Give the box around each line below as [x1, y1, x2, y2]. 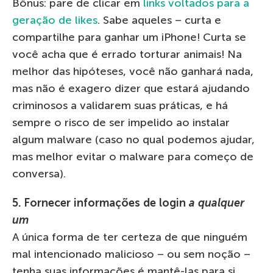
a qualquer [186, 196, 244, 210]
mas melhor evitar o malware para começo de [12, 150, 253, 164]
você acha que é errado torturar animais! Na [12, 48, 242, 62]
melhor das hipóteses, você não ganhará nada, [12, 65, 253, 79]
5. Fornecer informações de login [12, 196, 186, 210]
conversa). [12, 167, 66, 181]
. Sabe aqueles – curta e [97, 13, 221, 27]
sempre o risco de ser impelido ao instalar [12, 116, 230, 130]
